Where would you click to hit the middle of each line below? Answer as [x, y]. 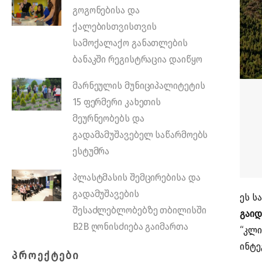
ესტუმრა [91, 151]
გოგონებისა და [106, 10]
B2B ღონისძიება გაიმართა [130, 227]
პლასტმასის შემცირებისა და [136, 177]
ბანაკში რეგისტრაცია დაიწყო [137, 59]
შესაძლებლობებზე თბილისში [139, 210]
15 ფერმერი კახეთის [117, 102]
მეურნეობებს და [108, 118]
